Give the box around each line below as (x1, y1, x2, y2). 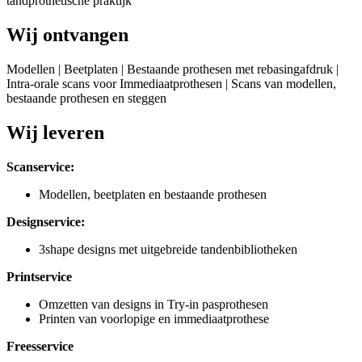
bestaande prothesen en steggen (6, 90, 166, 105)
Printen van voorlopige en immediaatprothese (39, 311, 269, 326)
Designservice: (6, 214, 85, 229)
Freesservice (6, 339, 74, 353)
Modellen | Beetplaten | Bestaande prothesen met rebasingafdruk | (6, 61, 339, 76)
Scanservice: (6, 159, 74, 174)
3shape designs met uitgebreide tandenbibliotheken (39, 242, 297, 256)
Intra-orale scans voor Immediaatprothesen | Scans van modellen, (6, 76, 336, 90)
